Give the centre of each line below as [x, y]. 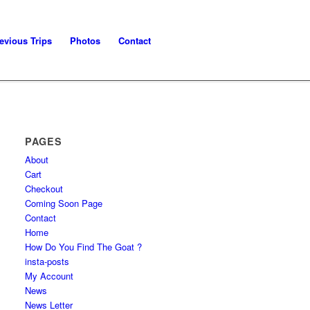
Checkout [44, 189]
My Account [49, 276]
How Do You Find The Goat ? [84, 247]
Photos [85, 40]
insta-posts [47, 261]
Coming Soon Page [64, 203]
